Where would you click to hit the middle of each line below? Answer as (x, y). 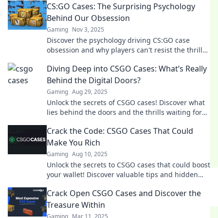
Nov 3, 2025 (88, 29)
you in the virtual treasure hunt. (99, 122)
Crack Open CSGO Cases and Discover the (124, 193)
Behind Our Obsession (88, 18)
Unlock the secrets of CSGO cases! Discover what (126, 102)
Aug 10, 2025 (90, 154)
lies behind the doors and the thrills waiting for (124, 112)
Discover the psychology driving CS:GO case (118, 40)
